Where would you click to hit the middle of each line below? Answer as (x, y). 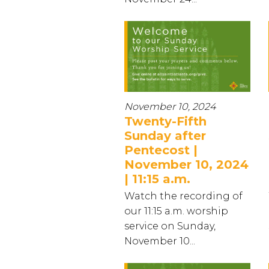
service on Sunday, (170, 226)
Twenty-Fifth (165, 122)
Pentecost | (161, 150)
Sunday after (165, 136)
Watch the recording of (183, 196)
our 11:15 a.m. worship (176, 211)
